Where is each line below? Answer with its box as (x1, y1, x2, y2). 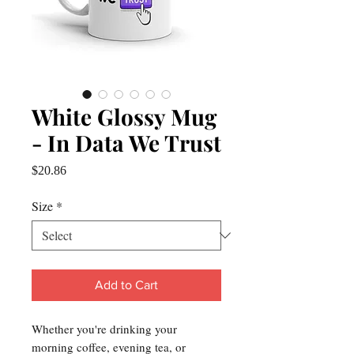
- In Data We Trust (32, 128, 221, 157)
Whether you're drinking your (32, 321, 177, 337)
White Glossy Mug (32, 102, 217, 131)
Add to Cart (95, 278, 158, 292)
